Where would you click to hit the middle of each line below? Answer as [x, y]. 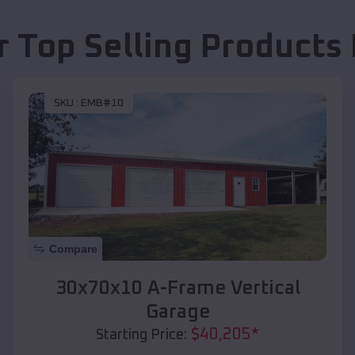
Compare [73, 248]
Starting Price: [141, 335]
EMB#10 [102, 103]
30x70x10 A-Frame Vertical [177, 288]
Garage [177, 312]
